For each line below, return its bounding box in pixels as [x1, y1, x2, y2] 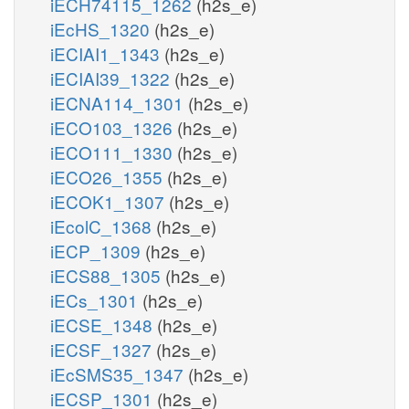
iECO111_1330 [50, 139, 177, 164]
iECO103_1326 [50, 114, 177, 140]
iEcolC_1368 [50, 213, 156, 238]
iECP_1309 [50, 237, 145, 263]
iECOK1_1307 [50, 188, 169, 214]
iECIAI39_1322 [50, 65, 174, 90]
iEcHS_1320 [50, 16, 154, 41]
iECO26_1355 [50, 163, 167, 189]
